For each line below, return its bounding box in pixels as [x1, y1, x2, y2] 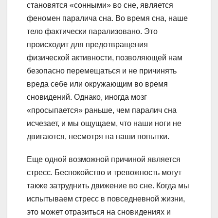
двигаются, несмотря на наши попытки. [27, 132, 169, 141]
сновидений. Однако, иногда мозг [27, 92, 147, 101]
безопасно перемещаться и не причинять [27, 66, 177, 75]
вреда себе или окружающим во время [27, 79, 168, 88]
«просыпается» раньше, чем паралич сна [27, 106, 177, 114]
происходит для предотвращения [27, 40, 148, 49]
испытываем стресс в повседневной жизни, [27, 194, 185, 203]
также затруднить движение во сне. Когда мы [27, 181, 189, 190]
